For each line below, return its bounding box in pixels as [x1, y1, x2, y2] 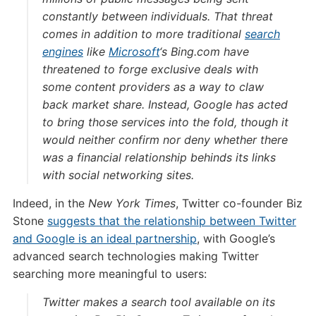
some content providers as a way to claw [42, 80, 264, 94]
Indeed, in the [12, 196, 88, 210]
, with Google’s [196, 231, 275, 245]
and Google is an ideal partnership [12, 231, 197, 245]
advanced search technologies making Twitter [12, 249, 259, 263]
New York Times [87, 196, 176, 210]
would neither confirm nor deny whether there [42, 133, 288, 147]
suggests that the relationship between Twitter [47, 214, 296, 228]
